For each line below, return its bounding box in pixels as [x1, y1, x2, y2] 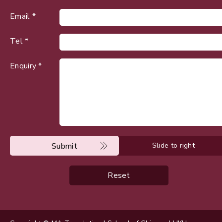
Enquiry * [10, 60, 42, 72]
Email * [10, 11, 36, 22]
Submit [52, 141, 77, 152]
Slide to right [152, 141, 195, 151]
